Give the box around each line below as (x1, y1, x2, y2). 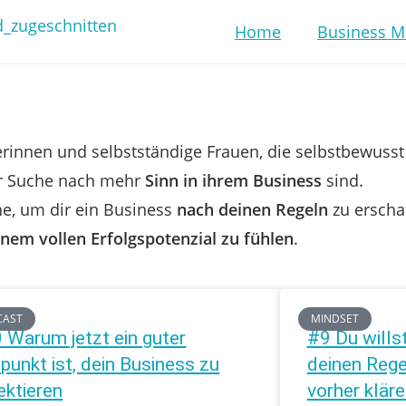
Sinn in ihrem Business (145, 169, 322, 191)
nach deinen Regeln (176, 198, 328, 220)
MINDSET (311, 311, 360, 327)
